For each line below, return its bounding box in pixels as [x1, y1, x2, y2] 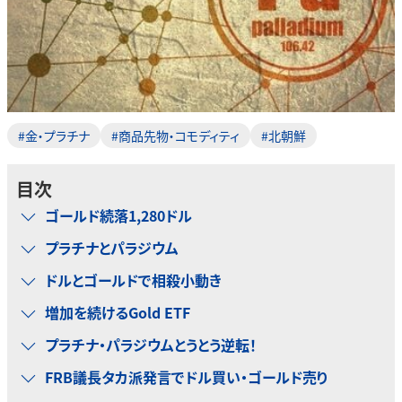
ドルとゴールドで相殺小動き [45, 269, 222, 291]
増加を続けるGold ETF [45, 301, 190, 323]
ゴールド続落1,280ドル [45, 205, 192, 226]
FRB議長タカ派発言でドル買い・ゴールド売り [45, 366, 328, 388]
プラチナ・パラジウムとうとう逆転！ [45, 334, 257, 355]
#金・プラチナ [18, 127, 90, 144]
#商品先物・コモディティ [111, 127, 240, 144]
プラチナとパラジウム [45, 237, 179, 258]
